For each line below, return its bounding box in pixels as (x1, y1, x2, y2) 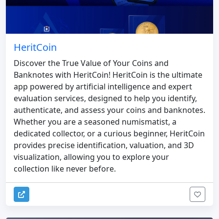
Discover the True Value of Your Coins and (14, 58, 169, 69)
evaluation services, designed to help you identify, (14, 93, 197, 104)
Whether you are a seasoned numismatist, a (14, 116, 176, 128)
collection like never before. (14, 163, 116, 175)
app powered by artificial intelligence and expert (14, 81, 192, 92)
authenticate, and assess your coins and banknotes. (14, 105, 205, 116)
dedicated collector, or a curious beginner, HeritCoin (14, 128, 205, 139)
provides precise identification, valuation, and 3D (14, 140, 194, 151)
